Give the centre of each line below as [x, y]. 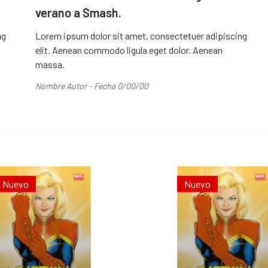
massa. [50, 64]
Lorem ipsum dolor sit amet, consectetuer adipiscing [141, 35]
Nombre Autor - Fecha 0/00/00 [92, 86]
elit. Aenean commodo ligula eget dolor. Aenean [129, 50]
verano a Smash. [78, 12]
